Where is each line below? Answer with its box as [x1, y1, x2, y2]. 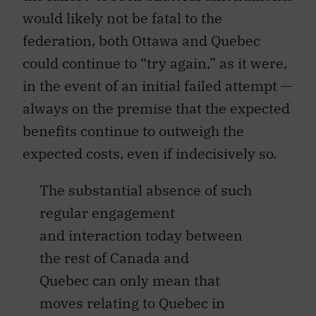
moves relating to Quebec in [39, 293, 225, 313]
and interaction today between [39, 226, 243, 245]
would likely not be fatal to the [23, 8, 222, 28]
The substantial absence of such [39, 181, 252, 200]
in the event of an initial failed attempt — [23, 76, 292, 96]
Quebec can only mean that [39, 271, 220, 291]
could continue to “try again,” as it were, [23, 54, 287, 73]
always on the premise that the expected [23, 99, 290, 119]
